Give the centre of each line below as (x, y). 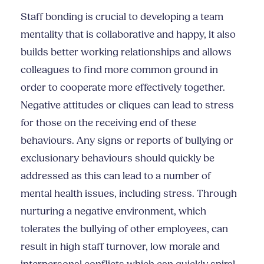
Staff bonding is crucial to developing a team (122, 17)
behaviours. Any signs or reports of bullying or (127, 141)
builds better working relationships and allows (126, 52)
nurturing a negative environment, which (113, 211)
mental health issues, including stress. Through (129, 194)
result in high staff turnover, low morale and (120, 247)
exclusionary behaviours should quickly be (118, 158)
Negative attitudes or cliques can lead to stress (127, 105)
